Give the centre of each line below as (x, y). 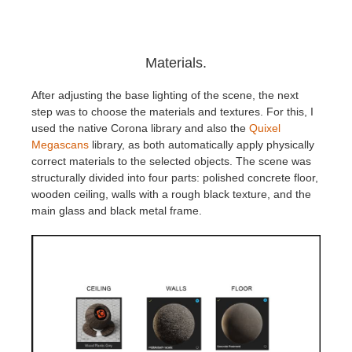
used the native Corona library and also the (140, 128)
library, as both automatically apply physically (202, 144)
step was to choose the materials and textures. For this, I (172, 111)
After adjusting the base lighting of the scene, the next (165, 95)
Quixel (265, 128)
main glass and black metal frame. (117, 210)
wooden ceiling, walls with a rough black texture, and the (171, 194)
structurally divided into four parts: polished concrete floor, (175, 177)
